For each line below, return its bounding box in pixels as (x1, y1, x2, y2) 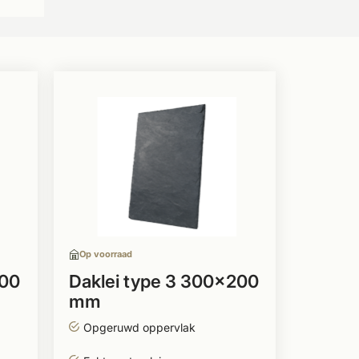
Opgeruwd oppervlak (83, 321, 196, 334)
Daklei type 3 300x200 (68, 271, 259, 292)
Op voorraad (79, 248, 132, 260)
